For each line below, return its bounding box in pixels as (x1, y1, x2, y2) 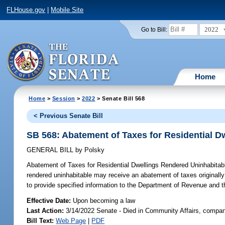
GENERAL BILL (27, 146, 76, 154)
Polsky (82, 146, 105, 154)
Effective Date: (27, 196, 73, 204)
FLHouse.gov (7, 6, 46, 14)
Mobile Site (51, 6, 84, 14)
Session (52, 95, 75, 101)
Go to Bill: (141, 26, 167, 33)
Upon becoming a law (73, 196, 136, 204)
